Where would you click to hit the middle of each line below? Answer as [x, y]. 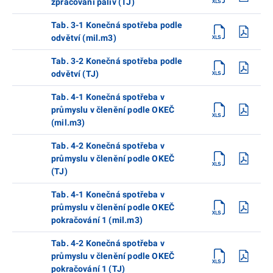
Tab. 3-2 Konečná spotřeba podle [117, 61]
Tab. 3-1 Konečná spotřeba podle [117, 25]
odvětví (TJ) [75, 73]
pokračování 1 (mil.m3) [97, 220]
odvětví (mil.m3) [84, 37]
